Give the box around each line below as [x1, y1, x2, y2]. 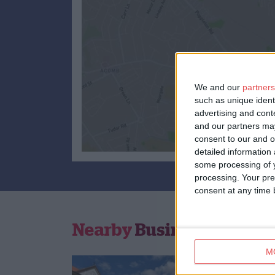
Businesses [132, 221, 225, 239]
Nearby [72, 221, 133, 239]
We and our [195, 82, 242, 92]
